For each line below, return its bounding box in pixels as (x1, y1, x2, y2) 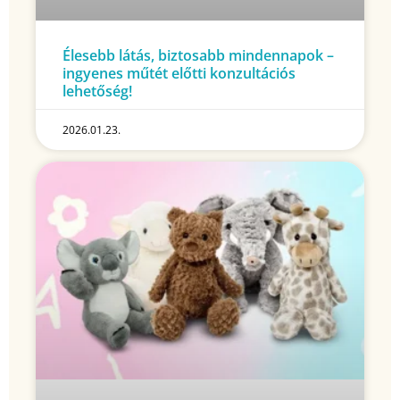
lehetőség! (62, 81, 132, 102)
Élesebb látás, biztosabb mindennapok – (62, 46, 334, 66)
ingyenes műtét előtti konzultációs (62, 63, 296, 84)
